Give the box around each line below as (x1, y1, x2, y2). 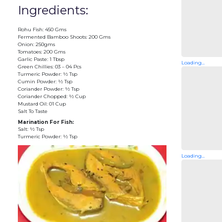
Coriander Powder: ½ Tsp (17, 85, 79, 92)
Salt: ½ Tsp (17, 125, 44, 132)
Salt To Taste (17, 108, 48, 114)
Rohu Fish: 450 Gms (17, 26, 66, 33)
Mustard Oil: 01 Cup (17, 100, 66, 107)
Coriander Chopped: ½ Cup (17, 93, 86, 100)
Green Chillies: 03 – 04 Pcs (17, 63, 81, 70)
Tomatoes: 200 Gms (17, 48, 65, 55)
